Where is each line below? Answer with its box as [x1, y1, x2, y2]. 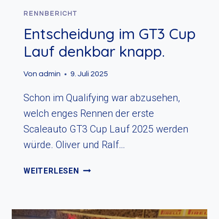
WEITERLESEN [23, 166, 79, 176]
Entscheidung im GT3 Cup [23, 24, 196, 44]
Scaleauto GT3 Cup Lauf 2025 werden [23, 123, 188, 135]
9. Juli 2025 [70, 70, 109, 78]
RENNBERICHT [23, 10, 77, 18]
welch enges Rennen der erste [23, 108, 154, 120]
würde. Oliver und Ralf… [23, 139, 125, 151]
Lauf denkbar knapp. [23, 42, 165, 61]
